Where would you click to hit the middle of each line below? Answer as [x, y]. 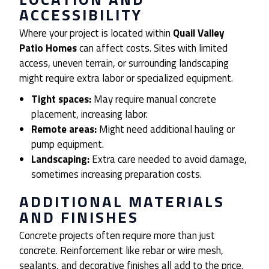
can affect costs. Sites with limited [152, 48]
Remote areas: [64, 129]
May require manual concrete [154, 99]
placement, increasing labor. [90, 114]
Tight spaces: [62, 99]
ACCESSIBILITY [81, 15]
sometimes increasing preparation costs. [117, 174]
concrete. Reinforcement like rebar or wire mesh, [121, 251]
